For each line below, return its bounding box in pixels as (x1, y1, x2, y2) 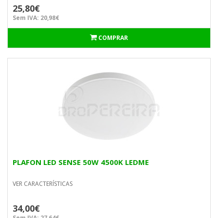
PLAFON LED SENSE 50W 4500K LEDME (13, 157, 149, 167)
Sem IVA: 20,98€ (13, 14, 59, 22)
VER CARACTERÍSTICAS (13, 180, 73, 188)
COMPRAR (98, 34, 128, 42)
